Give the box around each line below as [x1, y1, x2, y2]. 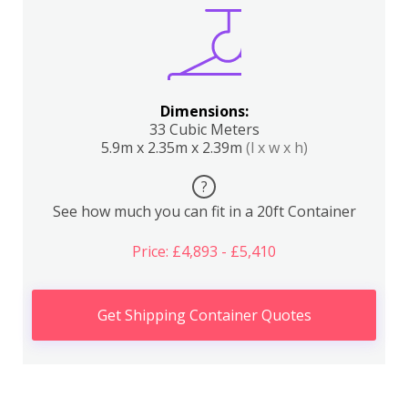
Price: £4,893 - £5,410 [132, 241, 276, 261]
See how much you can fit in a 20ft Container [52, 201, 356, 221]
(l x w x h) [245, 138, 308, 158]
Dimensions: [159, 101, 249, 121]
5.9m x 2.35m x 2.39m [100, 138, 246, 158]
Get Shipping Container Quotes [97, 305, 311, 325]
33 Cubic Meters [148, 119, 260, 139]
